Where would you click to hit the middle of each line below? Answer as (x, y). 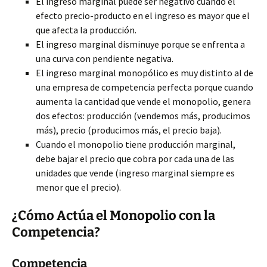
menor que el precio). (78, 187)
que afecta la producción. (86, 30)
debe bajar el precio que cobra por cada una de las (135, 159)
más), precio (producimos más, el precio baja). (129, 130)
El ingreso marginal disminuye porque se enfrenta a (140, 44)
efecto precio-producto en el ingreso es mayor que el (143, 15)
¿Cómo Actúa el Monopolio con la (114, 215)
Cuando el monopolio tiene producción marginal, (136, 144)
